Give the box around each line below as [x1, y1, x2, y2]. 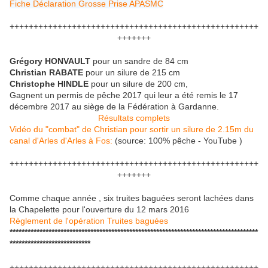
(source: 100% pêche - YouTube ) [112, 135, 242, 145]
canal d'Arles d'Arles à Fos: [10, 135, 112, 145]
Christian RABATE [10, 67, 83, 77]
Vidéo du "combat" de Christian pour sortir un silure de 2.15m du [10, 124, 254, 134]
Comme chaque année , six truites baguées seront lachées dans [10, 193, 254, 203]
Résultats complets [98, 112, 170, 123]
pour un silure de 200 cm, [91, 78, 188, 89]
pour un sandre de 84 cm [90, 56, 188, 66]
